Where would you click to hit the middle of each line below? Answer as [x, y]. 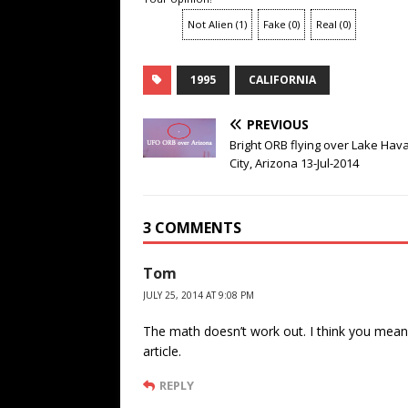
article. [162, 352]
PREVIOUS [278, 125]
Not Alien [210, 25]
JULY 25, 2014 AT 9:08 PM [199, 296]
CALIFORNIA [282, 80]
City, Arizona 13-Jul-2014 [294, 163]
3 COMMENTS [192, 228]
